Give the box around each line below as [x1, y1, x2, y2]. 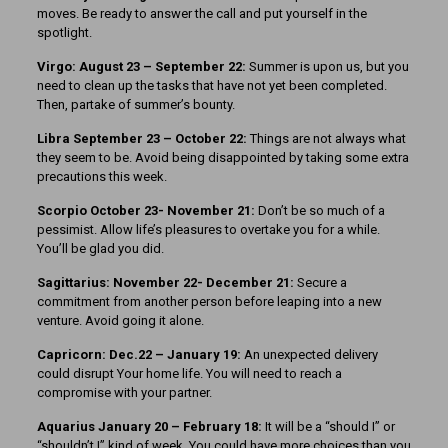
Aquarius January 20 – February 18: [36, 419, 265, 434]
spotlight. [36, 25, 92, 40]
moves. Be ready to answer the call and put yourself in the [36, 6, 367, 21]
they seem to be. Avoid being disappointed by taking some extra [36, 150, 409, 165]
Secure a [296, 275, 347, 290]
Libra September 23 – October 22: [36, 131, 250, 146]
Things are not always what [249, 131, 406, 146]
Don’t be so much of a [257, 203, 385, 218]
